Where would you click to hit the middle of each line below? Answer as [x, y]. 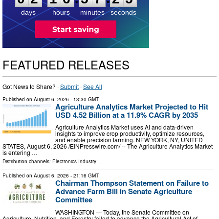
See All [93, 86]
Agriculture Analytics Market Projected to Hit [132, 106]
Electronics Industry [74, 162]
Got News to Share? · [31, 86]
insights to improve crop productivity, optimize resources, [130, 133]
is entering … [20, 153]
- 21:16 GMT [84, 176]
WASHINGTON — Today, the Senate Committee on [122, 212]
